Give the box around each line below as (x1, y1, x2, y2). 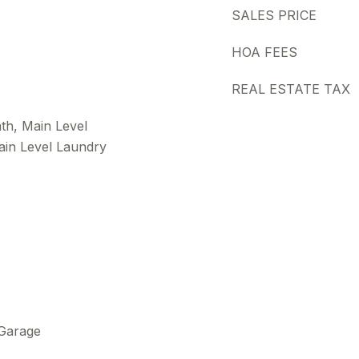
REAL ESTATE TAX (232, 81, 350, 97)
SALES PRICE (232, 7, 317, 23)
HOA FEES (232, 44, 297, 60)
